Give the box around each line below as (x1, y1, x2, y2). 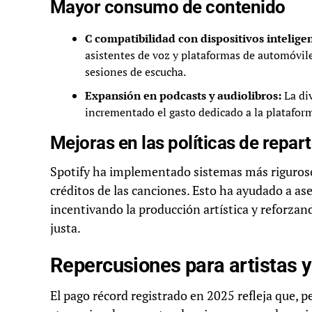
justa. (50, 220, 81, 237)
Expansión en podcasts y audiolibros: (85, 88, 281, 104)
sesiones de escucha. (85, 64, 186, 80)
